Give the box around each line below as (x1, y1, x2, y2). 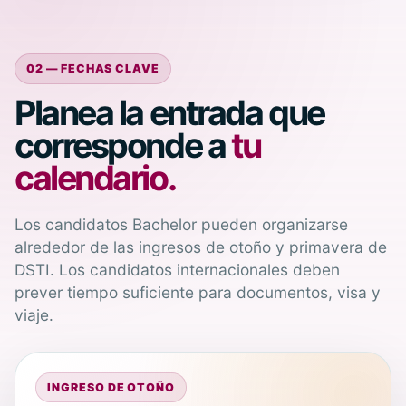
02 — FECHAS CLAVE (25, 62, 160, 76)
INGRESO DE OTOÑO (46, 380, 176, 394)
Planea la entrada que (14, 92, 324, 133)
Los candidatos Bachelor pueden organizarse (14, 214, 348, 234)
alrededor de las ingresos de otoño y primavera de (14, 237, 387, 256)
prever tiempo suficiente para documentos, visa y (14, 282, 381, 302)
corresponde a (14, 124, 231, 166)
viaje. (14, 304, 53, 324)
